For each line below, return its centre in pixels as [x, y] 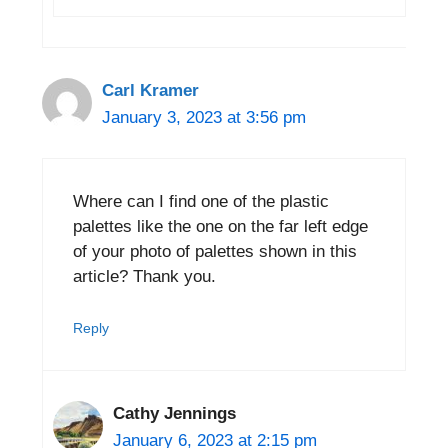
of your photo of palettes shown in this [215, 252]
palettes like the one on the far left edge [220, 227]
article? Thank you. [144, 277]
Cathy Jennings [174, 413]
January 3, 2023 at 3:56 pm [204, 117]
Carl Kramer [150, 90]
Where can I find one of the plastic [201, 202]
